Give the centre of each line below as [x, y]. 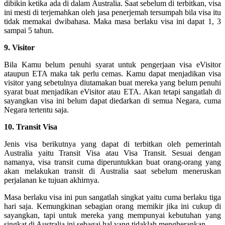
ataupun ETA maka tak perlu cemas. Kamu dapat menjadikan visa [113, 73]
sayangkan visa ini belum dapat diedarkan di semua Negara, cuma [113, 100]
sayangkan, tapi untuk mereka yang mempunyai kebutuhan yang [113, 215]
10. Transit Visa [31, 127]
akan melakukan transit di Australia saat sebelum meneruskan [113, 171]
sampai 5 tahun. [29, 30]
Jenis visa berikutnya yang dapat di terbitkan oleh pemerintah [113, 144]
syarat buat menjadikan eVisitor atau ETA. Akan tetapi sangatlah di [113, 91]
